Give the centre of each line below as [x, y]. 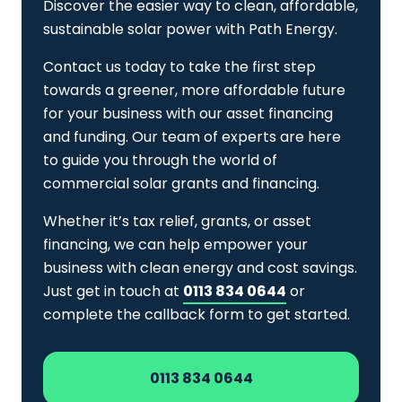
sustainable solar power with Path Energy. [190, 29]
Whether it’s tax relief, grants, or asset [177, 221]
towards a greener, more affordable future [194, 90]
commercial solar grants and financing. [181, 184]
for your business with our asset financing [188, 114]
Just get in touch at [113, 291]
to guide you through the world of [160, 160]
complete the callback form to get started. [197, 315]
